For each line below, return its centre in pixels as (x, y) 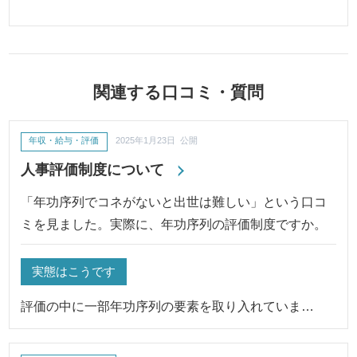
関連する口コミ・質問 (178, 92)
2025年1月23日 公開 (157, 141)
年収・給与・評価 (64, 141)
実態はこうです (74, 271)
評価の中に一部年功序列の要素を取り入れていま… (168, 306)
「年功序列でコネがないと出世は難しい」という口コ (174, 201)
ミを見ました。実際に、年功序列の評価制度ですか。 (174, 224)
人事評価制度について (93, 170)
